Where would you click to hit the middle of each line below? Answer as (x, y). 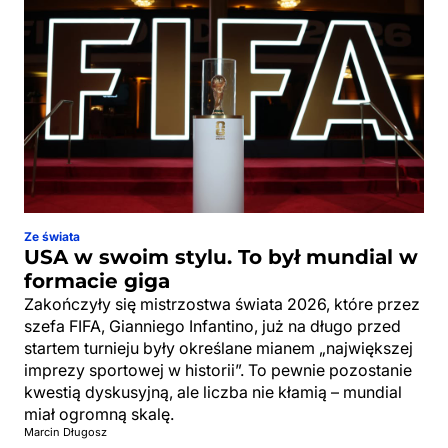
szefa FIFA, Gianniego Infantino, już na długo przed (212, 325)
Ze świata (52, 236)
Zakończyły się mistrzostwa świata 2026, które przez (222, 303)
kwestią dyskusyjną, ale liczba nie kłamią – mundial (213, 391)
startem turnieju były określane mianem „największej (218, 347)
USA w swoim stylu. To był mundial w (221, 256)
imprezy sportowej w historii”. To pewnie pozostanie (218, 369)
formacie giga (97, 280)
